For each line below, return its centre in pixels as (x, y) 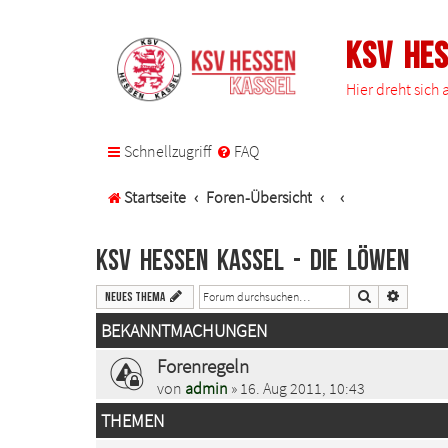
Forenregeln (203, 365)
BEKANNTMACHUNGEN (184, 330)
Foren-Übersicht (259, 197)
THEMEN (132, 420)
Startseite (155, 197)
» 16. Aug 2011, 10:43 (296, 387)
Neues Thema (135, 296)
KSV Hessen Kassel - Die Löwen (252, 261)
